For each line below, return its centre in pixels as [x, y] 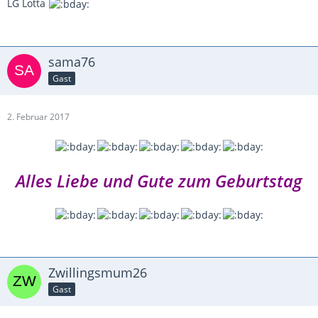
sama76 [72, 62]
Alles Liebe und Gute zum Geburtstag [159, 180]
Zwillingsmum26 [98, 272]
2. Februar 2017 [38, 117]
